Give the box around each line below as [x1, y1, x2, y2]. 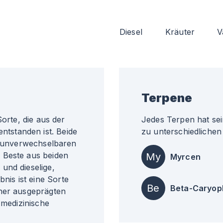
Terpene [141, 91, 192, 105]
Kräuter [165, 27, 195, 37]
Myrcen [170, 152, 201, 162]
